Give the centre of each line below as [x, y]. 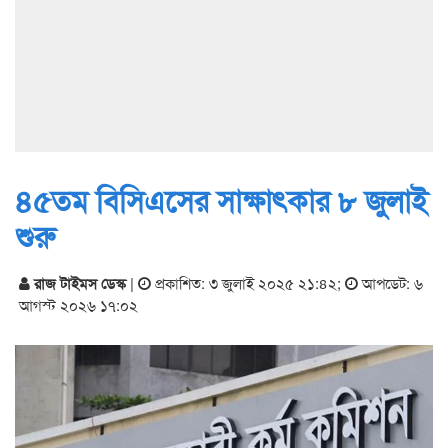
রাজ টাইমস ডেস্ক [80, 283]
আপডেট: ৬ [390, 282]
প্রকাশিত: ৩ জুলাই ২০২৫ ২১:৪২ [244, 282]
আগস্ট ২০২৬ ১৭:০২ [78, 304]
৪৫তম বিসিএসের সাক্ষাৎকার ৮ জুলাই [221, 199]
